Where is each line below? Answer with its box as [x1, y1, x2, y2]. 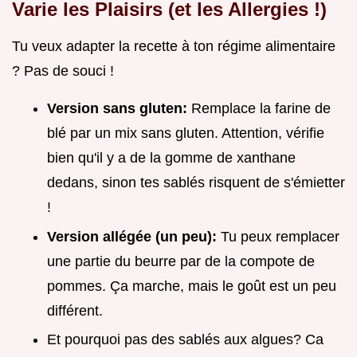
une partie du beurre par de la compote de [47, 253, 315, 269]
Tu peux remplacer [221, 228, 339, 245]
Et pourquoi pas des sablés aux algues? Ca [47, 331, 324, 348]
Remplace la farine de [191, 100, 331, 117]
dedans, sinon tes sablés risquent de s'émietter [47, 175, 345, 191]
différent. [47, 302, 103, 319]
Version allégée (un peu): [47, 228, 221, 245]
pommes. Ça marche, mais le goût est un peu [47, 277, 336, 294]
